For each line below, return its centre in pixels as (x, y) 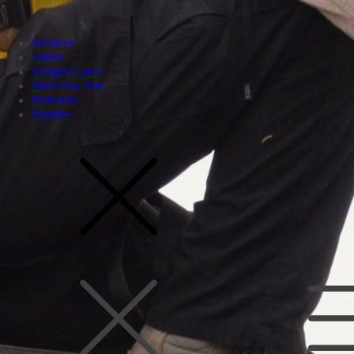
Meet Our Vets (68, 86)
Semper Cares (66, 72)
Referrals (54, 100)
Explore (51, 114)
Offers (47, 57)
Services (53, 43)
